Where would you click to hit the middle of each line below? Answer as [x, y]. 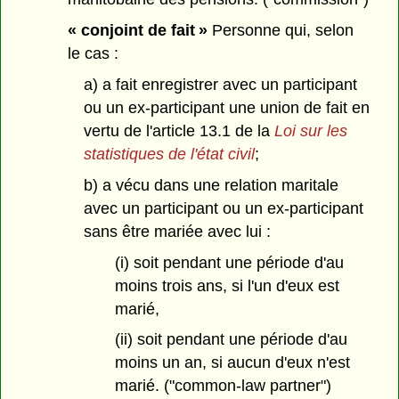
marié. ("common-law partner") [224, 386]
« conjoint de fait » [138, 31]
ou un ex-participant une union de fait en [226, 107]
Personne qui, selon [281, 31]
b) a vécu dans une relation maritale [211, 185]
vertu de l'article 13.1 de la [179, 130]
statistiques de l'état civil [169, 154]
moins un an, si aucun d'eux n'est [233, 363]
